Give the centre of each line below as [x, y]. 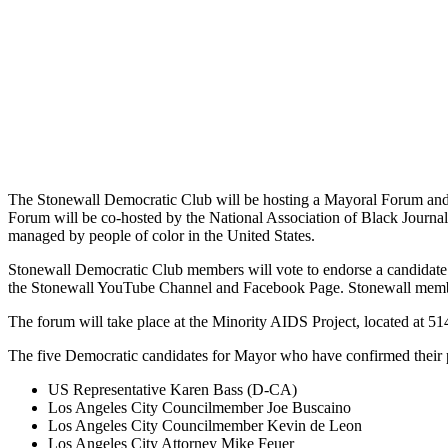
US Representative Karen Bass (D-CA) [172, 390]
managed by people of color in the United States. [163, 236]
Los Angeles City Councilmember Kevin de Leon [205, 426]
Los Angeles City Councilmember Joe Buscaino [199, 408]
